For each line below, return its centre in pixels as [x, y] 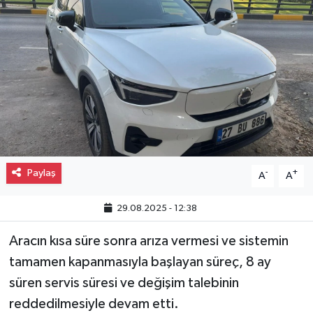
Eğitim [57, 96]
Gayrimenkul [74, 25]
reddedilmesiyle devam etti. [94, 304]
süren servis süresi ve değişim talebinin [124, 283]
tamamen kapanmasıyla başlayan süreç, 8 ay [140, 262]
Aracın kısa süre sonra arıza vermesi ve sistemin [148, 241]
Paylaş [41, 173]
